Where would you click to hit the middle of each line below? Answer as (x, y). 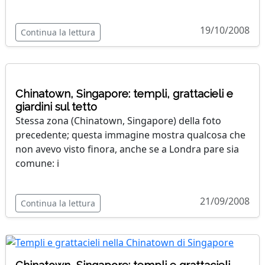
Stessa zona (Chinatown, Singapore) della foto (118, 120)
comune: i (37, 163)
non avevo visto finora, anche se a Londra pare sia (127, 149)
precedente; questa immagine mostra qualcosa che (130, 135)
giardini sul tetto (56, 106)
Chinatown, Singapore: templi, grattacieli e (124, 93)
